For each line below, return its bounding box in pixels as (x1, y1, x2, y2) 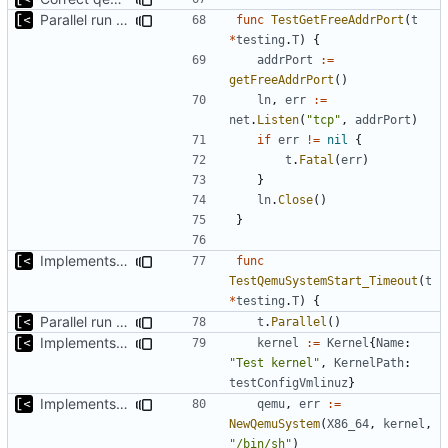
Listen (257, 112, 299, 127)
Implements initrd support (116, 333, 128, 351)
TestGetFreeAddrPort (271, 12, 404, 27)
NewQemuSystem (229, 416, 320, 431)
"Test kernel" (229, 355, 320, 370)
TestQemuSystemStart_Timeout (229, 273, 418, 288)
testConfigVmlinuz (229, 375, 348, 390)
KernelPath (334, 355, 404, 370)
